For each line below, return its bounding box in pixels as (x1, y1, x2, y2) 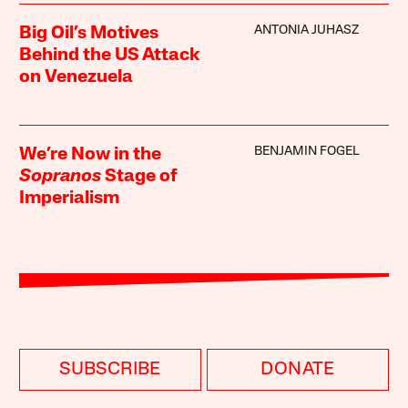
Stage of (101, 167, 178, 186)
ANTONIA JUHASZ (253, 23, 359, 37)
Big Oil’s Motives (19, 24, 159, 43)
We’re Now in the (19, 145, 162, 164)
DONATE (260, 360, 335, 379)
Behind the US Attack (19, 46, 200, 65)
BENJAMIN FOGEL (253, 144, 360, 158)
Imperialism (19, 189, 120, 208)
